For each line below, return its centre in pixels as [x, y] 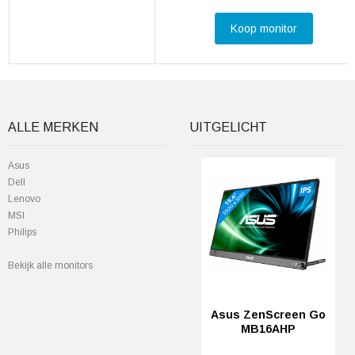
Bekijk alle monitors [50, 265]
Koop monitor [263, 29]
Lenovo [24, 199]
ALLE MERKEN [53, 127]
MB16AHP [268, 329]
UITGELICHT [228, 127]
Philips [22, 232]
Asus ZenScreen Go [268, 315]
